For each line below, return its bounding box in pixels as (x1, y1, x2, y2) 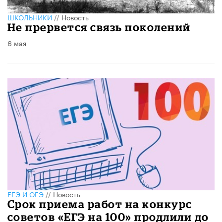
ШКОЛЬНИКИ (7, 11, 52, 23)
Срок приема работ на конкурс (7, 198, 192, 211)
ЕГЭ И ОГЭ (7, 188, 44, 200)
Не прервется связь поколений (7, 21, 191, 34)
